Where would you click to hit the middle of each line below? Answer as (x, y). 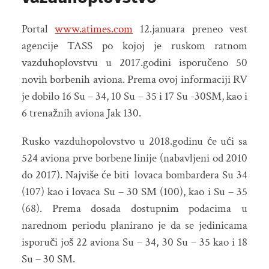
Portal (38, 29)
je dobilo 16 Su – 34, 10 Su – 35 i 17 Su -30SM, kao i (134, 97)
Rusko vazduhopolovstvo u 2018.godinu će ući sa (134, 142)
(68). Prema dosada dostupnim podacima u (134, 209)
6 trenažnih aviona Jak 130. (81, 113)
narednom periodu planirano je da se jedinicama (134, 226)
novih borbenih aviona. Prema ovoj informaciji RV (134, 80)
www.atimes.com (94, 29)
